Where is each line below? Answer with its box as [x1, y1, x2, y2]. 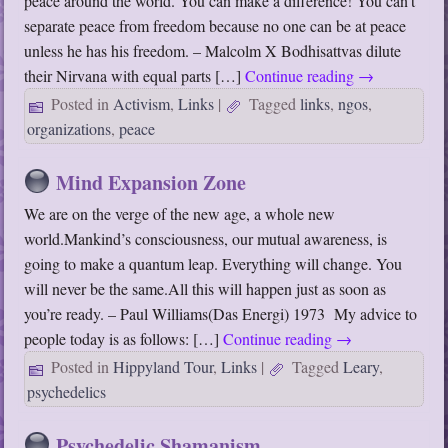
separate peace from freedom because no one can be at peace [24, 15, 407, 37]
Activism [113, 93, 171, 115]
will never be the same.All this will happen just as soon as [24, 278, 387, 300]
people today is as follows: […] [24, 328, 224, 350]
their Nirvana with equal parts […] [24, 65, 246, 87]
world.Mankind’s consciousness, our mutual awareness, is [24, 228, 388, 250]
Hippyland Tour [113, 356, 214, 378]
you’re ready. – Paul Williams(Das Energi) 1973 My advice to [24, 303, 418, 325]
